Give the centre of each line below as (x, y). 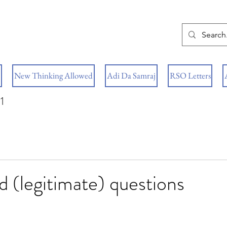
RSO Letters (190, 75)
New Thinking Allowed (53, 75)
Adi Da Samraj (131, 75)
